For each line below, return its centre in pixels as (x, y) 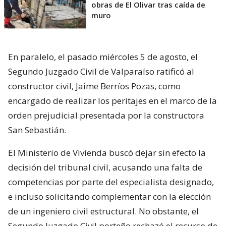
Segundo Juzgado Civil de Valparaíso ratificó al (101, 72)
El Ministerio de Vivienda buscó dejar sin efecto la (107, 153)
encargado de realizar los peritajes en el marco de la (112, 101)
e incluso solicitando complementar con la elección (109, 197)
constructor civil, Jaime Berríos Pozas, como (94, 86)
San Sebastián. (37, 130)
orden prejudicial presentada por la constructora (106, 116)
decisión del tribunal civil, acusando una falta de (105, 167)
